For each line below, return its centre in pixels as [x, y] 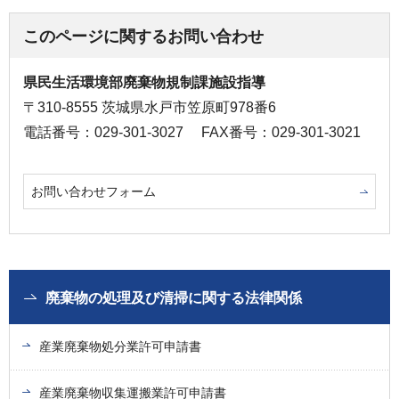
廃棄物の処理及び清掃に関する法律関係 [174, 297]
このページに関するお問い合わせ [143, 36]
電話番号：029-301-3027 [103, 132]
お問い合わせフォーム [94, 191]
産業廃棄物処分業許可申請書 [120, 346]
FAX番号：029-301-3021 [281, 132]
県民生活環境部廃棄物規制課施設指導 [144, 82]
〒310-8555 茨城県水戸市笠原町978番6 [150, 107]
